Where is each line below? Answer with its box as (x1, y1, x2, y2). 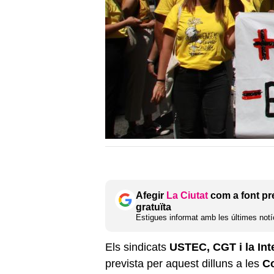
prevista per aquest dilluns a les (105, 257, 262, 270)
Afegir (136, 190, 166, 201)
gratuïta (136, 201, 171, 212)
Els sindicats (105, 240, 169, 253)
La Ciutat (166, 190, 208, 201)
